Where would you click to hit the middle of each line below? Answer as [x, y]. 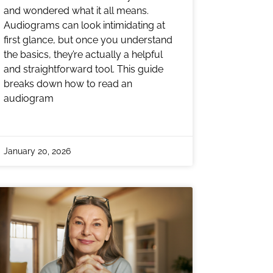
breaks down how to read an [68, 83]
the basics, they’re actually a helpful [83, 54]
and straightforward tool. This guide [83, 69]
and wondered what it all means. [76, 10]
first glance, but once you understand [88, 40]
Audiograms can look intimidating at [84, 25]
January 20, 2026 [37, 151]
